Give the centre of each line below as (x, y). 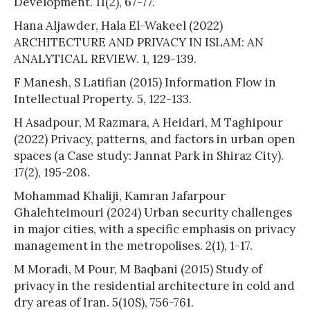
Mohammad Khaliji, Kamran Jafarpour (120, 195)
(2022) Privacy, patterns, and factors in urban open (155, 139)
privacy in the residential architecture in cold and (154, 285)
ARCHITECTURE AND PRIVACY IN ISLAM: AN (139, 42)
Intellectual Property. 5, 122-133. (103, 99)
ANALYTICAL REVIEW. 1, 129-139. (105, 58)
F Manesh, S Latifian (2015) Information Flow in (145, 82)
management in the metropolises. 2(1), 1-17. (133, 245)
